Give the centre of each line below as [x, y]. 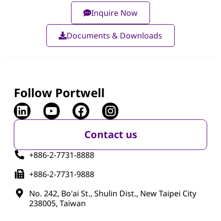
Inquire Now [114, 13]
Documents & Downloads [114, 36]
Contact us [110, 134]
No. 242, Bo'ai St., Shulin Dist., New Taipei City [112, 193]
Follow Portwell [59, 93]
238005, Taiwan [57, 203]
